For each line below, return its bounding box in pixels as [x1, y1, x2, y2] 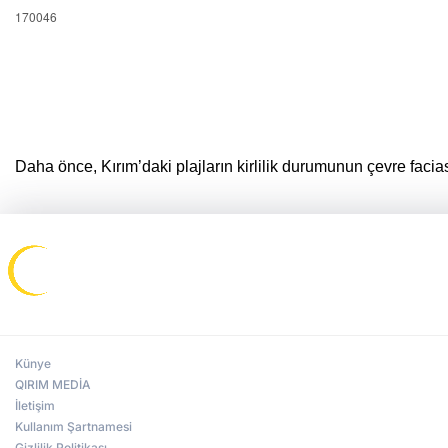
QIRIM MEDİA [15, 376, 91, 392]
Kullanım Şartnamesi [15, 418, 132, 434]
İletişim [15, 397, 55, 413]
